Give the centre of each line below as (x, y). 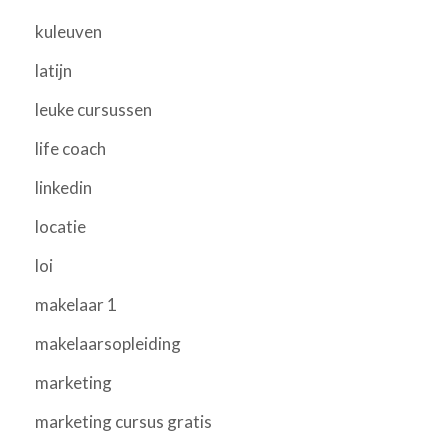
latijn (53, 70)
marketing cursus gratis (123, 421)
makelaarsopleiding (108, 343)
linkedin (63, 187)
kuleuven (68, 31)
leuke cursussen (93, 109)
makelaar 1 (76, 304)
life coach (70, 148)
